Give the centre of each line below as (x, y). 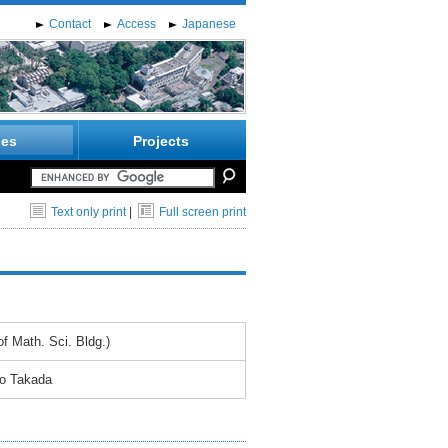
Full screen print (202, 212)
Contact (70, 24)
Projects (160, 141)
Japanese (209, 24)
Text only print (88, 212)
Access (136, 24)
